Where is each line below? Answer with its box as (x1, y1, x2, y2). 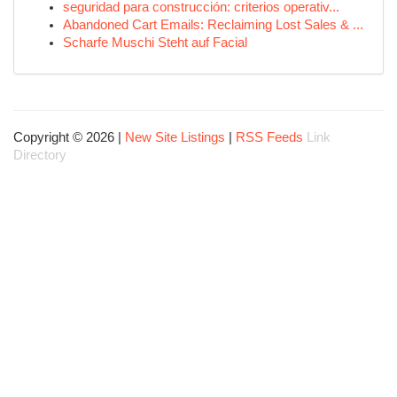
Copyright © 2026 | (13, 130, 125, 144)
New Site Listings (125, 130, 225, 144)
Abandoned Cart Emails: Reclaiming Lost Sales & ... (63, 18, 363, 32)
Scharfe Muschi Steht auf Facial (63, 35, 247, 50)
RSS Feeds (236, 130, 303, 144)
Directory (13, 148, 66, 162)
